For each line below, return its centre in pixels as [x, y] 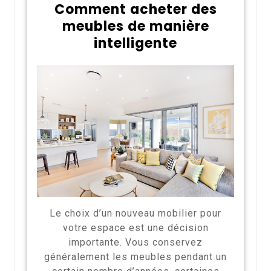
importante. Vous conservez [135, 242]
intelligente [135, 44]
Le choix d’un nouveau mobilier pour [135, 213]
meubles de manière [135, 27]
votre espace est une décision [135, 227]
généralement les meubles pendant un [135, 256]
